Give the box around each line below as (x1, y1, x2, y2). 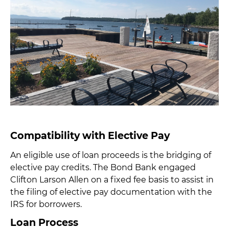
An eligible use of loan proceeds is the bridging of (10, 150, 211, 160)
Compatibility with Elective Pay (10, 129, 170, 142)
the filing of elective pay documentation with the (10, 187, 212, 197)
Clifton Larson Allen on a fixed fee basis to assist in (10, 174, 214, 185)
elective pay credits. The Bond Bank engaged (10, 162, 196, 172)
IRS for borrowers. (10, 199, 82, 209)
